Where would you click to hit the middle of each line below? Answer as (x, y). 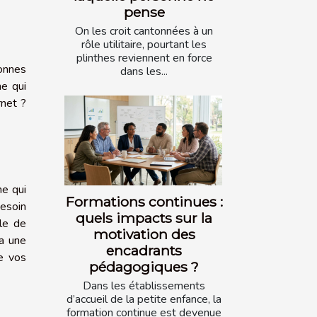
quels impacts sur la (144, 218)
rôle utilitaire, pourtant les (144, 45)
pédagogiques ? (144, 267)
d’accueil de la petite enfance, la (144, 300)
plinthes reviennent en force (144, 58)
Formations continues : (144, 202)
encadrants (144, 251)
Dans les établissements (144, 286)
